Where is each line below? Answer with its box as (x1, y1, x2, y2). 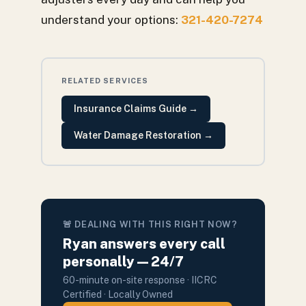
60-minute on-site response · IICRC (63, 275, 217, 286)
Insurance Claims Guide (73, 102, 186, 114)
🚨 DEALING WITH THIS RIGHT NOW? (63, 219, 238, 229)
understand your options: (41, 13, 181, 27)
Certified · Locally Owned (63, 289, 173, 300)
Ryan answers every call (63, 236, 225, 252)
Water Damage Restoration (73, 129, 201, 141)
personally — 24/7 (63, 253, 184, 270)
